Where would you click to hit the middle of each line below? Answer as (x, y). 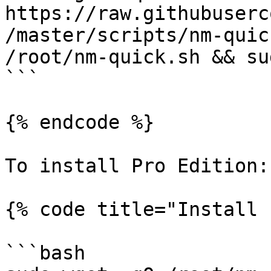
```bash (45, 253)
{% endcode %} (80, 122)
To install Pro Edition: (137, 166)
